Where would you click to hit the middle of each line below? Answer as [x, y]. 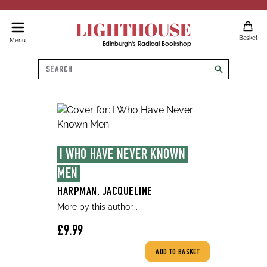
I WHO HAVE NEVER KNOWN [123, 156]
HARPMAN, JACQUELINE [105, 193]
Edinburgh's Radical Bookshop [147, 45]
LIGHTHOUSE [133, 30]
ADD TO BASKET [178, 253]
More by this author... [97, 207]
